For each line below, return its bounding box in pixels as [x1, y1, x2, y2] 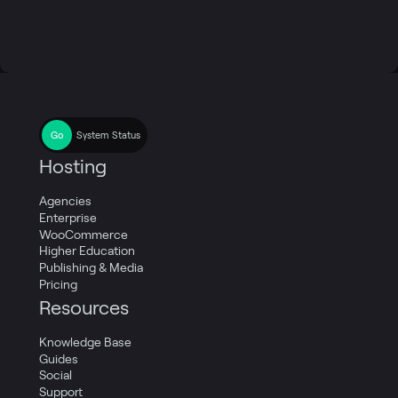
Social [39, 368, 72, 383]
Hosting [39, 155, 107, 178]
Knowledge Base [39, 334, 131, 349]
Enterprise [39, 210, 97, 225]
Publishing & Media [39, 260, 143, 275]
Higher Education [39, 243, 135, 259]
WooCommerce [39, 227, 128, 242]
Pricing [39, 277, 77, 292]
